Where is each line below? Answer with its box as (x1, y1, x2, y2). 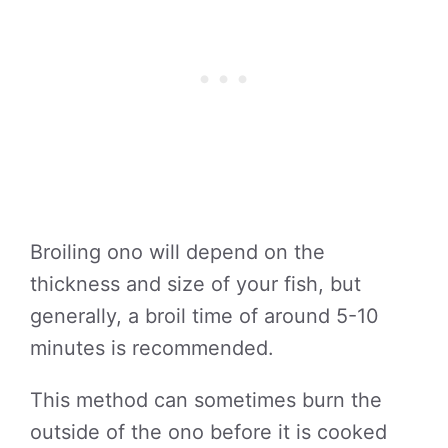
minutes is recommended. (30, 336, 274, 360)
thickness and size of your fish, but (30, 272, 361, 296)
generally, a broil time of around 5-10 (30, 304, 379, 328)
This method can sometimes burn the (30, 388, 382, 412)
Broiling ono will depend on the (30, 240, 325, 264)
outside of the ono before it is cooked (30, 420, 387, 444)
